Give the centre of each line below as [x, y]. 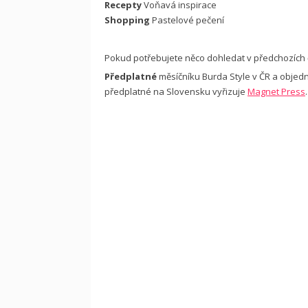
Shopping [127, 20]
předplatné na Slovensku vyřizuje [176, 91]
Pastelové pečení [187, 20]
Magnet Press [276, 91]
